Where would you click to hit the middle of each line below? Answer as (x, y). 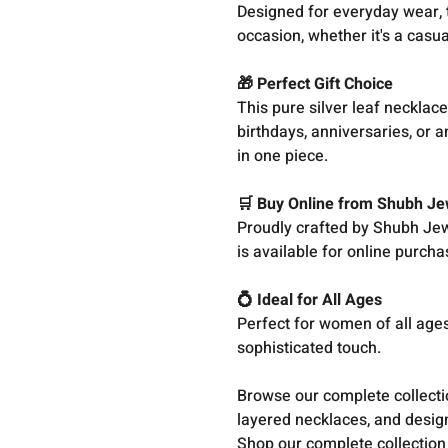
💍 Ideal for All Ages (310, 300)
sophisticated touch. (309, 348)
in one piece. (283, 156)
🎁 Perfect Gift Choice (315, 84)
